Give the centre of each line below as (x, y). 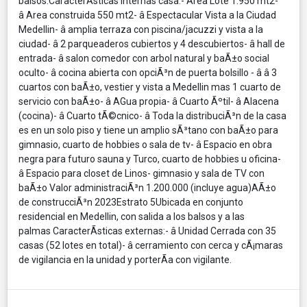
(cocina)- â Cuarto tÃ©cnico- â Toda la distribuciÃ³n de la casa (152, 115)
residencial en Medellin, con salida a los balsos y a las (132, 216)
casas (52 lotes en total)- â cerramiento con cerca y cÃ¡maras (151, 245)
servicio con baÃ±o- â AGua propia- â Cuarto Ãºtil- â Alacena (149, 101)
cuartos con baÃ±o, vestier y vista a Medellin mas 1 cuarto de (150, 87)
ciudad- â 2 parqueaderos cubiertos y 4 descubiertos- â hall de (152, 44)
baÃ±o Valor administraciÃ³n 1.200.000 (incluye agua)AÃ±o (147, 187)
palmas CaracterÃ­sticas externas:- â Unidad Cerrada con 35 (147, 231)
